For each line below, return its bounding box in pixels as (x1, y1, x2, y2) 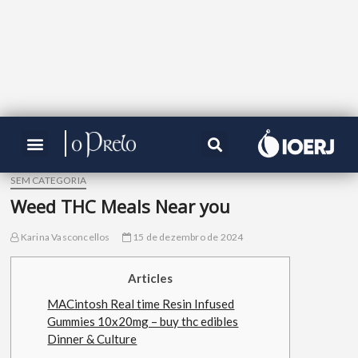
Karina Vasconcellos (18, 230, 110, 243)
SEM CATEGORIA (10, 173, 87, 186)
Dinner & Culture (47, 331, 137, 346)
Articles (128, 270, 173, 285)
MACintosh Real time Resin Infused (47, 296, 235, 311)
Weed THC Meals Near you (10, 193, 231, 218)
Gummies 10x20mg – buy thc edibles (47, 313, 239, 328)
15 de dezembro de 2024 (130, 230, 244, 243)
